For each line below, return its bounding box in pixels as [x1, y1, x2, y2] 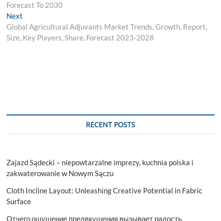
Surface [6, 196, 32, 206]
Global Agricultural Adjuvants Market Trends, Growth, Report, [6, 22, 208, 31]
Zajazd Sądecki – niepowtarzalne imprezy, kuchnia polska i [6, 157, 194, 167]
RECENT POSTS [85, 119, 135, 129]
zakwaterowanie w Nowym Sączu [6, 168, 114, 178]
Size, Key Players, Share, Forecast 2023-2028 [6, 33, 154, 42]
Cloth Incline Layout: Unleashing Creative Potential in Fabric [6, 185, 203, 195]
